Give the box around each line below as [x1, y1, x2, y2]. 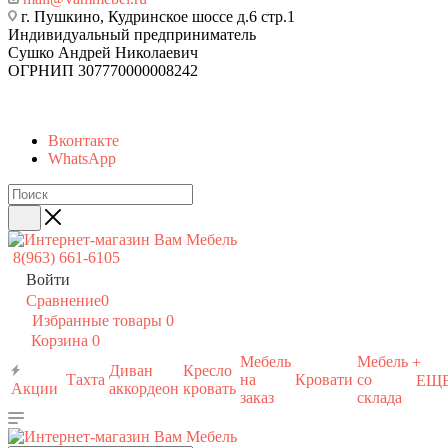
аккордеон [109, 380, 179, 397]
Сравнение [26, 292, 101, 309]
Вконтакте [48, 132, 119, 149]
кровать [183, 380, 236, 397]
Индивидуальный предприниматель [8, 26, 256, 43]
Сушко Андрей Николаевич [8, 44, 198, 61]
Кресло [183, 362, 232, 379]
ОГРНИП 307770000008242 [8, 62, 198, 79]
